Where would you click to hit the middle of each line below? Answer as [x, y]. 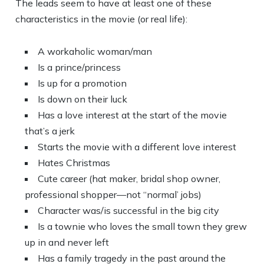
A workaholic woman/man [95, 51]
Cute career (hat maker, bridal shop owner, [129, 179]
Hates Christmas [74, 163]
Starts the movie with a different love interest [137, 147]
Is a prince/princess [80, 67]
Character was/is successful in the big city [129, 210]
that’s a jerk [50, 131]
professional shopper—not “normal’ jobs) [113, 194]
